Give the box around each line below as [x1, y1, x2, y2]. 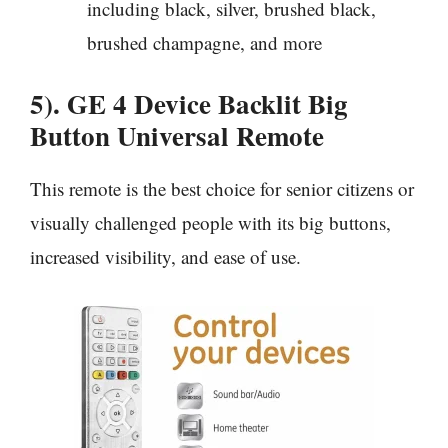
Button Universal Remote [30, 116, 324, 156]
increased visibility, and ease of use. [30, 244, 301, 270]
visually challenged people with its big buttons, [30, 210, 391, 236]
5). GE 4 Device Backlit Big [30, 84, 348, 124]
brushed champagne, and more [87, 29, 322, 55]
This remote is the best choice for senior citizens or [30, 176, 414, 202]
